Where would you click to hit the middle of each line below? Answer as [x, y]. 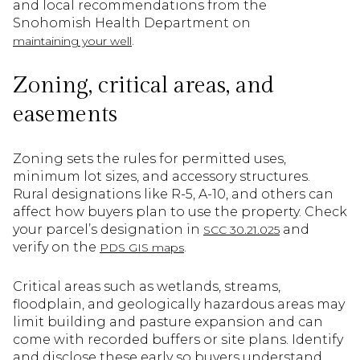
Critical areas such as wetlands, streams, [147, 286]
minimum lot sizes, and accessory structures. [162, 177]
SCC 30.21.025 [241, 230]
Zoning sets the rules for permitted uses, [149, 159]
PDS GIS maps [142, 248]
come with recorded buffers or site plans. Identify [178, 339]
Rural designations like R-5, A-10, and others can [173, 194]
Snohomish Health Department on [132, 23]
